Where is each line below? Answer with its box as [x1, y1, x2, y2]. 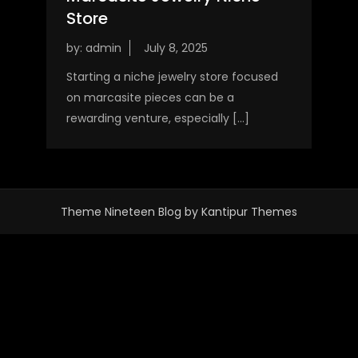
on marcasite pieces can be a [66, 89, 234, 106]
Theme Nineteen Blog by [61, 204, 201, 221]
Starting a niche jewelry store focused [66, 69, 278, 86]
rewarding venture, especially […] [66, 110, 249, 127]
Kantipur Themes [201, 204, 297, 221]
